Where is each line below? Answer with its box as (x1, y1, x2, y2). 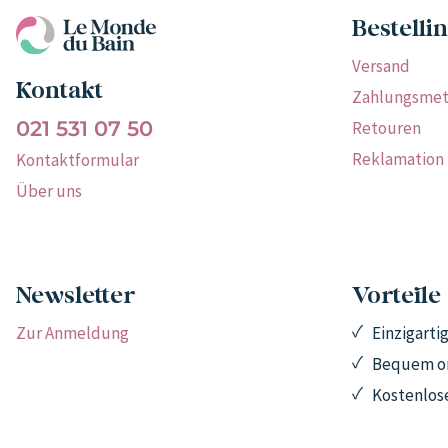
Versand (352, 54, 410, 77)
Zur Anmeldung (16, 322, 129, 345)
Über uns (16, 180, 82, 203)
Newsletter (16, 282, 135, 311)
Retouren (352, 116, 421, 139)
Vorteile (352, 282, 441, 311)
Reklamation (352, 147, 444, 170)
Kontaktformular (16, 149, 139, 172)
